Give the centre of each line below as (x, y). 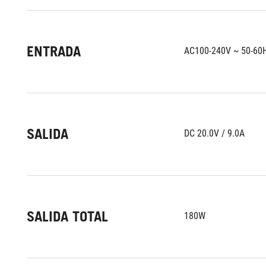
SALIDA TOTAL (67, 216)
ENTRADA (54, 51)
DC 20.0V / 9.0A (214, 133)
